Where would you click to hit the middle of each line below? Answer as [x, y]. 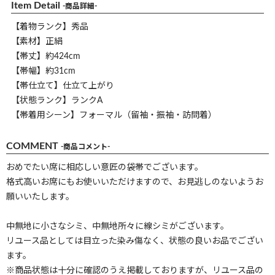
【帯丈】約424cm [46, 57]
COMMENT [33, 146]
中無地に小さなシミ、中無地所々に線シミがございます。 [118, 227]
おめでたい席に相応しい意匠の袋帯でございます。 [105, 168]
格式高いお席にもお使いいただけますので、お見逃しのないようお [135, 183]
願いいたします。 [40, 197]
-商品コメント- [85, 147]
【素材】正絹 [37, 42]
